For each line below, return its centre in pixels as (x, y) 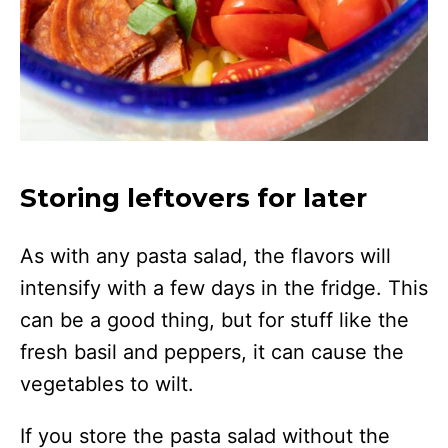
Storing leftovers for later (193, 197)
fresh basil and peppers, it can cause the (212, 351)
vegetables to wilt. (110, 383)
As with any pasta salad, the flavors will (205, 255)
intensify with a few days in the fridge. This (224, 287)
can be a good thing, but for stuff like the (214, 319)
